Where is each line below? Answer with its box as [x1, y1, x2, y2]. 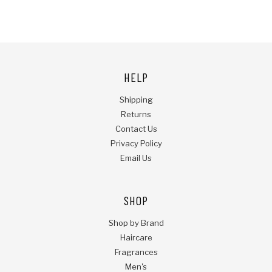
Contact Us [115, 124, 157, 134]
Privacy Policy [110, 138, 162, 149]
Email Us [120, 153, 152, 163]
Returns [121, 109, 151, 120]
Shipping [119, 95, 153, 105]
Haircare [120, 233, 152, 243]
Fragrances [114, 247, 158, 257]
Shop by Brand [108, 218, 164, 228]
